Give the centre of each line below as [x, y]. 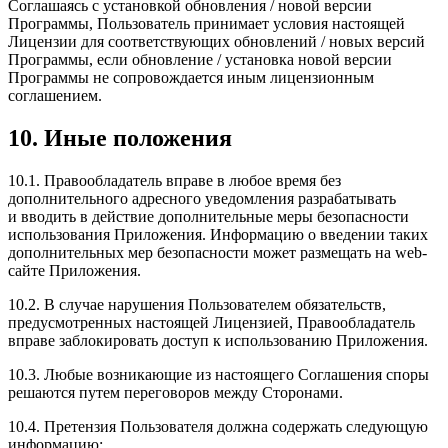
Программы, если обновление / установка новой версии [200, 60]
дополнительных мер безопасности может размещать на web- [217, 253]
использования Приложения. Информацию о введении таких [218, 235]
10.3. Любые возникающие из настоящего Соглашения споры [218, 375]
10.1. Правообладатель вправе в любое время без [174, 181]
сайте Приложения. [74, 271]
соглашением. [55, 96]
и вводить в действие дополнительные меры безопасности [208, 217]
